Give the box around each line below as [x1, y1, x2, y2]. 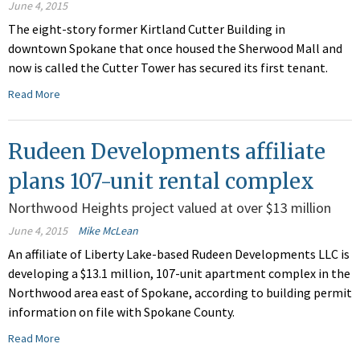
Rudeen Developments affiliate [8, 138, 325, 166]
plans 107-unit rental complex [8, 168, 314, 195]
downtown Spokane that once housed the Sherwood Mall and [8, 40, 342, 57]
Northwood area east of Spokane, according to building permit [8, 284, 352, 301]
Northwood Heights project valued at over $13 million [8, 198, 331, 218]
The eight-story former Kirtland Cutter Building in [8, 21, 285, 38]
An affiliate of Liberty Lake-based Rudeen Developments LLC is [8, 246, 350, 263]
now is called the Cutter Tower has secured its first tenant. [8, 59, 328, 76]
